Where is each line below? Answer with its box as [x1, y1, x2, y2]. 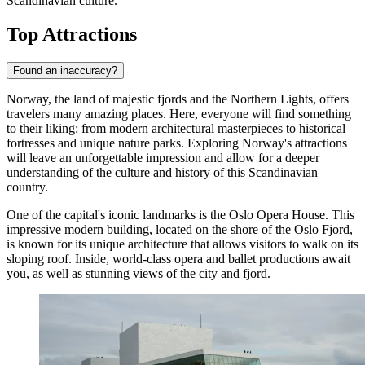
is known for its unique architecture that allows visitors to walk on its [7, 237, 358, 252]
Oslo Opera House [229, 208, 325, 222]
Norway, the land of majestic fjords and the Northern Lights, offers [7, 92, 349, 107]
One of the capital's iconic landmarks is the [7, 208, 229, 222]
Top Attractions [7, 24, 137, 46]
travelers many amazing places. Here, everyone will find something [7, 107, 351, 121]
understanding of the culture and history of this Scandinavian [7, 165, 318, 180]
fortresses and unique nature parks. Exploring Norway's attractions [7, 136, 347, 151]
